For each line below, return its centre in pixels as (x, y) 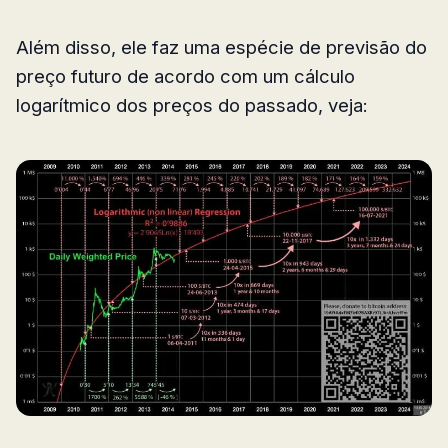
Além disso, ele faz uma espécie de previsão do (221, 47)
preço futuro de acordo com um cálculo (185, 76)
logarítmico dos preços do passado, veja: (192, 105)
